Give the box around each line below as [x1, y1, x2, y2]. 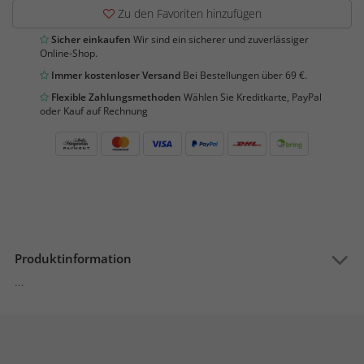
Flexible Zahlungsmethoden [49, 90, 181, 104]
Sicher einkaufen [49, 32, 131, 46]
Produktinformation [15, 250, 132, 266]
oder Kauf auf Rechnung [40, 104, 148, 118]
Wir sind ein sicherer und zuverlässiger [131, 32, 309, 46]
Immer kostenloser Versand [49, 68, 180, 82]
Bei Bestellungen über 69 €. [180, 68, 307, 82]
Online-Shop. [40, 46, 97, 60]
